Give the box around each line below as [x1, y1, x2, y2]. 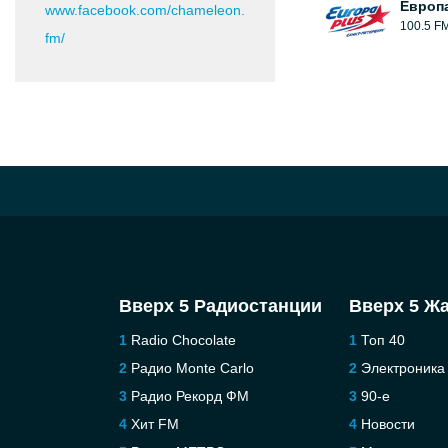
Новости [361, 416, 416, 432]
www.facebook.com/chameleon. [45, 2, 245, 18]
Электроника [361, 360, 446, 376]
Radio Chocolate [130, 332, 236, 348]
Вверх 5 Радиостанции [118, 296, 322, 316]
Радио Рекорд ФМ [130, 388, 249, 404]
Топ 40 [361, 332, 406, 348]
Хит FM [130, 416, 179, 432]
